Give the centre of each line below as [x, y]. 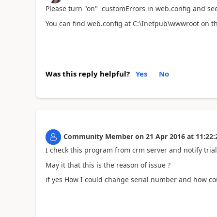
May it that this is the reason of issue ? [108, 165]
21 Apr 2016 [165, 136]
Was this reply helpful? [87, 74]
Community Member [98, 136]
